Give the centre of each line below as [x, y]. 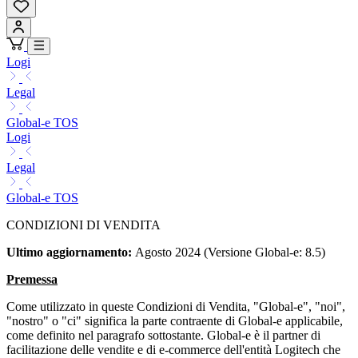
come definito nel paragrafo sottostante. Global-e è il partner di [163, 336]
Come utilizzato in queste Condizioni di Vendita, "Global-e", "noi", [176, 307]
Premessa [32, 280]
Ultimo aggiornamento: [71, 253]
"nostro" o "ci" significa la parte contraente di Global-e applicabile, [175, 321]
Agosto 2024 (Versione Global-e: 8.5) [230, 253]
